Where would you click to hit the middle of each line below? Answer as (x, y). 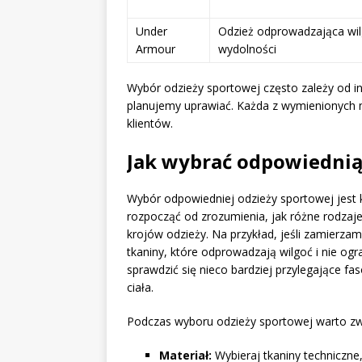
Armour (156, 48)
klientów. (150, 123)
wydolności (247, 48)
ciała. (140, 287)
